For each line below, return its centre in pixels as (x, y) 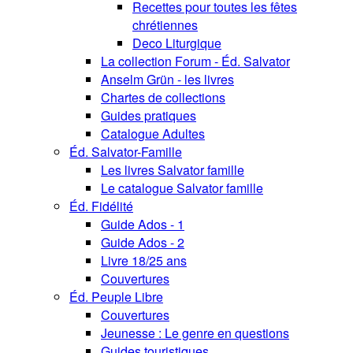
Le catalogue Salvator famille (182, 188)
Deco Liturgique (177, 43)
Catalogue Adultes (153, 134)
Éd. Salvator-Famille (126, 152)
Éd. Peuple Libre (116, 297)
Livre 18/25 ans (144, 261)
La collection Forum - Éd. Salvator (195, 61)
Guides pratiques (149, 116)
